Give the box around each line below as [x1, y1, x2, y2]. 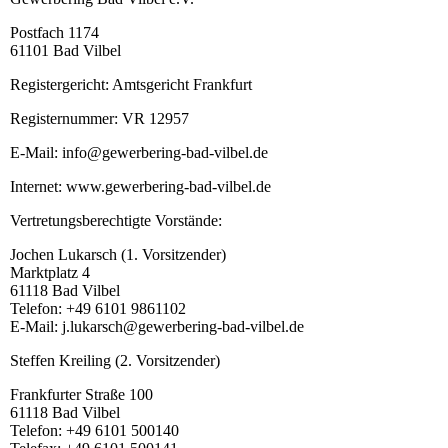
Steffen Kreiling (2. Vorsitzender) [10, 352, 220, 370]
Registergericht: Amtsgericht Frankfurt [10, 76, 252, 94]
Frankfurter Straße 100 [10, 386, 153, 404]
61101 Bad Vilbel [10, 42, 121, 60]
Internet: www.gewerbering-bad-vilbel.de [10, 178, 271, 196]
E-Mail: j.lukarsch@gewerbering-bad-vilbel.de [10, 318, 304, 336]
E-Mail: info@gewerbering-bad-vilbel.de [10, 144, 268, 162]
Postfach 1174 [10, 24, 99, 42]
